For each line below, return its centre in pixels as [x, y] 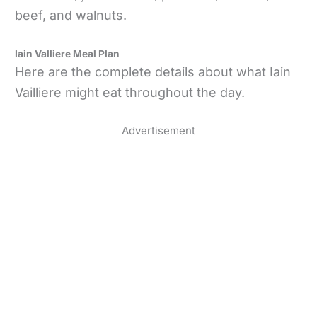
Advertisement [158, 130]
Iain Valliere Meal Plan [68, 53]
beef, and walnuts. [71, 16]
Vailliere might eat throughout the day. [130, 92]
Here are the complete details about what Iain [153, 71]
